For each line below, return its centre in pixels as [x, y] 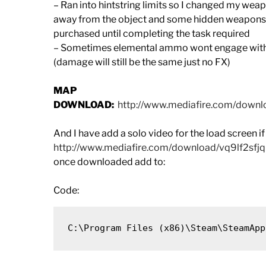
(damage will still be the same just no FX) [142, 62]
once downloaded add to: [109, 161]
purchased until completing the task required [152, 33]
